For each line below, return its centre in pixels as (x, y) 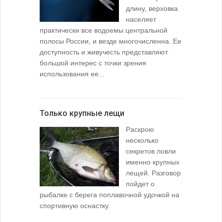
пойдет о (140, 184)
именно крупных (153, 162)
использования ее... (72, 74)
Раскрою (140, 129)
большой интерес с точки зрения (93, 63)
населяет (141, 19)
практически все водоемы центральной (104, 30)
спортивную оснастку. (75, 205)
